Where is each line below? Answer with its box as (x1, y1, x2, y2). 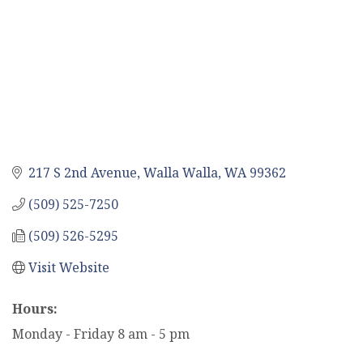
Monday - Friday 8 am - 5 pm (12, 324, 190, 343)
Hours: (12, 299, 58, 318)
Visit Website (28, 258, 109, 276)
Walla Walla (143, 163, 218, 181)
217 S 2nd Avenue (28, 163, 137, 181)
